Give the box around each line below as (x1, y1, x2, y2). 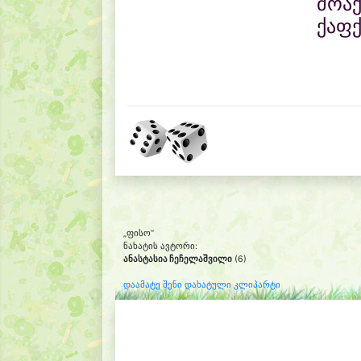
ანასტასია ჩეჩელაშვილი (123, 254, 232, 264)
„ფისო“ (123, 228, 154, 239)
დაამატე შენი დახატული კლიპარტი (123, 280, 280, 290)
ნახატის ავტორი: (123, 241, 197, 251)
